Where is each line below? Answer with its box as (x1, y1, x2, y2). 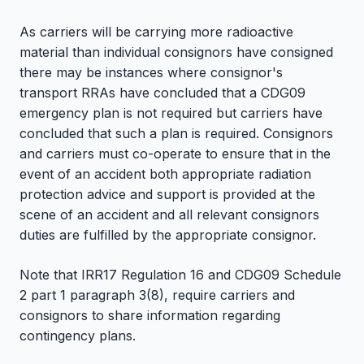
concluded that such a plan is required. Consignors (19, 125, 333, 142)
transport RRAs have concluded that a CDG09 (19, 84, 305, 102)
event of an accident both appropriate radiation (19, 166, 311, 183)
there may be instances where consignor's (19, 64, 283, 81)
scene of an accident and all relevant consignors (19, 206, 319, 223)
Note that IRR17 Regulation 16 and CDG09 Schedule (19, 266, 341, 284)
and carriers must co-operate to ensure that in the (19, 145, 331, 162)
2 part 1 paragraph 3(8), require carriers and (19, 287, 295, 304)
